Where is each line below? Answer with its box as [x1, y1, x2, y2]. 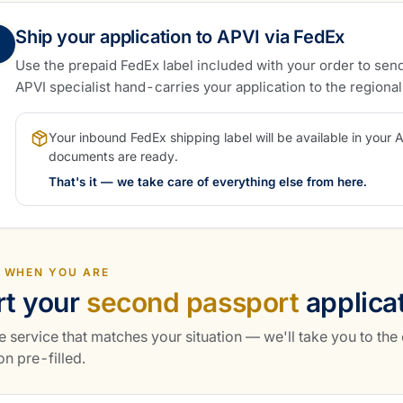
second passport [86, 286, 300, 318]
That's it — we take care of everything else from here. [49, 175, 367, 189]
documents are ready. [49, 148, 178, 164]
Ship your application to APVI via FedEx [15, 26, 345, 48]
